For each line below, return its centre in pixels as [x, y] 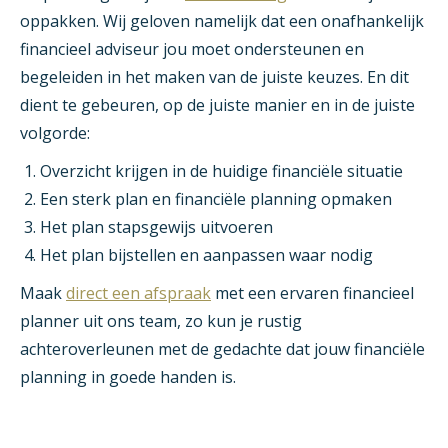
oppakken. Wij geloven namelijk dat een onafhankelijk [222, 21]
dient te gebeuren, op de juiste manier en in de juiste [217, 105]
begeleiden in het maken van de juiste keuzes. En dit [214, 77]
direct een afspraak [138, 293]
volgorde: [55, 133]
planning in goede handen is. [128, 377]
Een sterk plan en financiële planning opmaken [216, 199]
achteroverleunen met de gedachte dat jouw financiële [222, 349]
